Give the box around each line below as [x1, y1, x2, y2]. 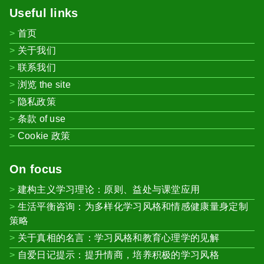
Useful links [9, 6, 78, 19]
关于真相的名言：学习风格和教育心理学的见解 [17, 232, 219, 243]
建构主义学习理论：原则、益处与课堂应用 [17, 184, 200, 194]
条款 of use [17, 113, 66, 124]
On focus [9, 162, 62, 176]
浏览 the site [17, 79, 71, 90]
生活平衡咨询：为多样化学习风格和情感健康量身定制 [17, 201, 248, 212]
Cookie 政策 [17, 130, 71, 141]
